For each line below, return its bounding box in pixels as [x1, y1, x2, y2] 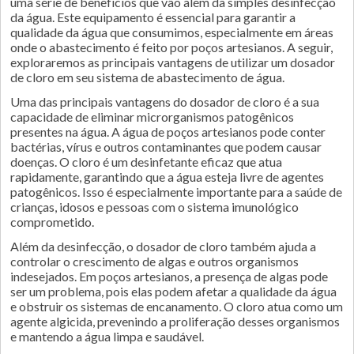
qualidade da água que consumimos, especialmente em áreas [10, 24, 333, 40]
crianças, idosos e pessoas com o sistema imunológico [10, 199, 299, 214]
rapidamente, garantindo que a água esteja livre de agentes [10, 169, 324, 184]
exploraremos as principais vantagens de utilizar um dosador [10, 55, 335, 70]
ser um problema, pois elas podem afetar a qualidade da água [10, 284, 337, 299]
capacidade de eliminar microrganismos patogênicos [10, 109, 294, 124]
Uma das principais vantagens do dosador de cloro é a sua [10, 94, 319, 109]
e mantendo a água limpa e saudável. [10, 329, 204, 344]
